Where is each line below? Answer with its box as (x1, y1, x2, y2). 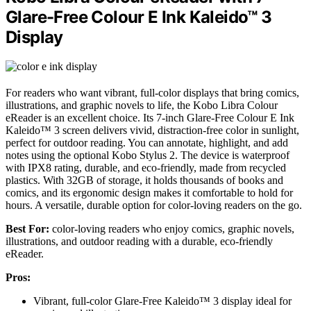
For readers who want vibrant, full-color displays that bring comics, (6, 87, 299, 99)
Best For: (6, 223, 49, 235)
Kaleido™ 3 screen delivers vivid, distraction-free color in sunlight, (6, 124, 299, 137)
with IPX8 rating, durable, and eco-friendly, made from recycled (6, 162, 286, 174)
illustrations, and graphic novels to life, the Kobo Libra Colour (6, 99, 278, 112)
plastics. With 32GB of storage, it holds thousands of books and (6, 174, 283, 187)
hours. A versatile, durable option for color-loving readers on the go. (6, 199, 302, 212)
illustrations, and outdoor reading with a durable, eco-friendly (6, 235, 273, 248)
